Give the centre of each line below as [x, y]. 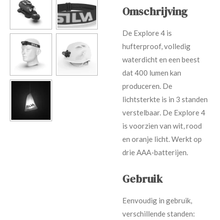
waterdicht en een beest [161, 60]
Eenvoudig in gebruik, [157, 201]
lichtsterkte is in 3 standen [165, 99]
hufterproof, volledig [156, 46]
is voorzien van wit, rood [162, 126]
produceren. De [147, 86]
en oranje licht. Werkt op [162, 139]
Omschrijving [155, 12]
